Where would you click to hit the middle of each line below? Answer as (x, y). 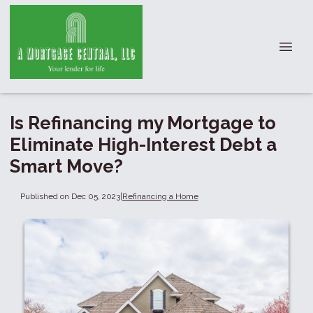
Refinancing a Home (160, 196)
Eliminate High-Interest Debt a (143, 145)
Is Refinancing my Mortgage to (143, 123)
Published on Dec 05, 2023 (70, 196)
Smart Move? (66, 166)
